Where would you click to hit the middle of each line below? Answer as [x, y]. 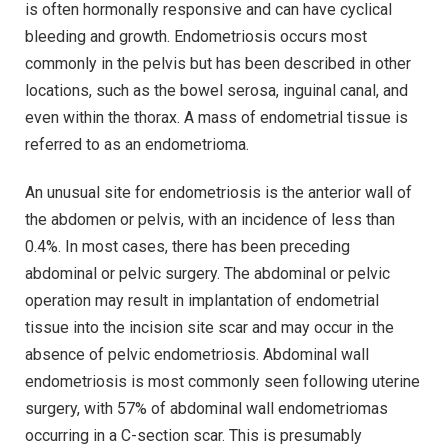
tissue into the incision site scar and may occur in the [209, 327]
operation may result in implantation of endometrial [202, 300]
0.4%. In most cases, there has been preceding [187, 246]
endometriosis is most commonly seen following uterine [222, 381]
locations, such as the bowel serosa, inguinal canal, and [216, 91]
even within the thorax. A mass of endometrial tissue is [216, 118]
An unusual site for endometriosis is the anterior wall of [218, 192]
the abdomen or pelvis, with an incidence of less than [210, 219]
